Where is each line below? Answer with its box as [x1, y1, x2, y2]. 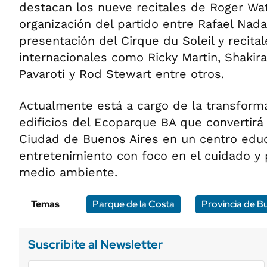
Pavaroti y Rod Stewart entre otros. [19, 67, 224, 81]
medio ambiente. [19, 165, 117, 179]
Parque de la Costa [92, 198, 175, 210]
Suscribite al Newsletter [28, 237, 163, 252]
